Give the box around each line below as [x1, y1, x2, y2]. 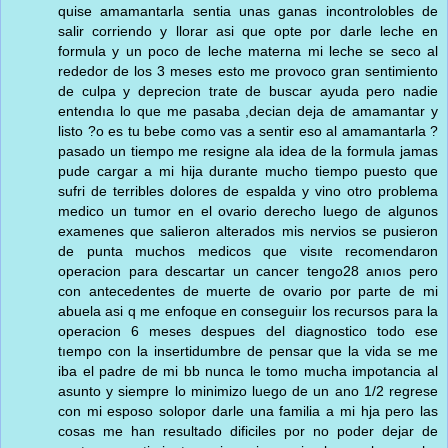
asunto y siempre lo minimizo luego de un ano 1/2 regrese [58, 382, 438, 399]
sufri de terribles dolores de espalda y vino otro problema [58, 182, 438, 199]
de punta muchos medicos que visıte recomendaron [58, 242, 438, 259]
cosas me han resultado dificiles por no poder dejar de [58, 422, 438, 439]
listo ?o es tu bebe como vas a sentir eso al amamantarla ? [58, 122, 438, 139]
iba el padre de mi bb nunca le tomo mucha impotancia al [58, 362, 438, 379]
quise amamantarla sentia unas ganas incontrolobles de [58, 2, 438, 19]
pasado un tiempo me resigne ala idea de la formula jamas [58, 142, 438, 159]
